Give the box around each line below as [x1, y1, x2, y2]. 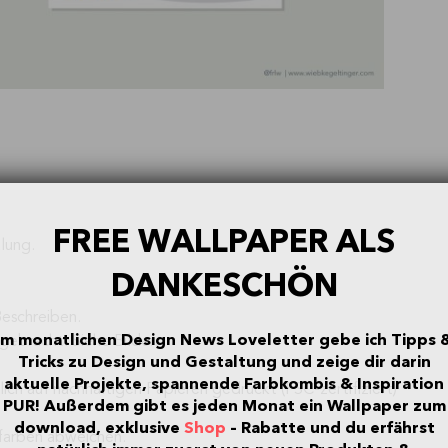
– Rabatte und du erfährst [225, 417, 435, 440]
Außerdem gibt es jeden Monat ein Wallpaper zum [43, 395, 446, 418]
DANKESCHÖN [110, 263, 338, 308]
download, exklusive [13, 417, 184, 440]
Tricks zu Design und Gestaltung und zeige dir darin [17, 351, 431, 374]
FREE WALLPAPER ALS [53, 219, 396, 264]
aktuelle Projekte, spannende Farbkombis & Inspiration [4, 373, 445, 396]
